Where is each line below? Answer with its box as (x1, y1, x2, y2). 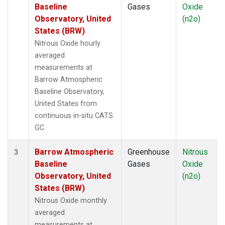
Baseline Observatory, (35, 87, 104, 96)
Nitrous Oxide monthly (35, 196, 107, 205)
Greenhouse (128, 147, 170, 157)
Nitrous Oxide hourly (35, 39, 100, 48)
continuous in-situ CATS (35, 111, 113, 120)
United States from (35, 99, 97, 108)
